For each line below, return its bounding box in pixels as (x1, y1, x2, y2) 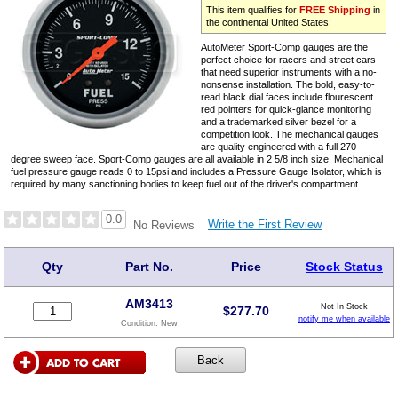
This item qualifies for (206, 4, 300, 15)
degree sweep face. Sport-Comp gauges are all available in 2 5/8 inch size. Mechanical (11, 153, 384, 164)
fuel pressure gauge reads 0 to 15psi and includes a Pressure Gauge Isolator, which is (11, 165, 383, 177)
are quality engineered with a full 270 (201, 140, 357, 152)
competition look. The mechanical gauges (201, 128, 379, 139)
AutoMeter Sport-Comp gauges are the (201, 41, 369, 52)
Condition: (120, 319, 161, 329)
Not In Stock (320, 301, 368, 311)
